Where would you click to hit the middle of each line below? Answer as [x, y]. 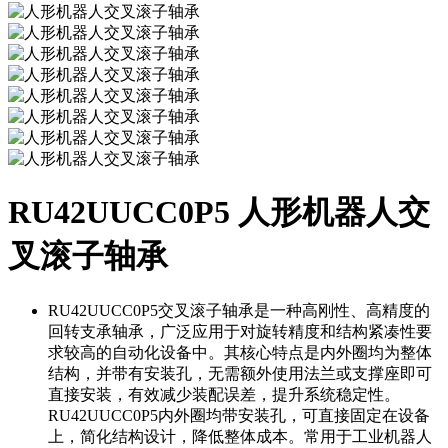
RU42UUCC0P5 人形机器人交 [219, 212]
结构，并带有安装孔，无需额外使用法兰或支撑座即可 [240, 373]
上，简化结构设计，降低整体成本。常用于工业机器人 [240, 436]
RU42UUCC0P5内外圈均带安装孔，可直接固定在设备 [239, 415]
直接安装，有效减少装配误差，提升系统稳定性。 [224, 394]
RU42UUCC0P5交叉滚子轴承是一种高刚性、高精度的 [239, 310]
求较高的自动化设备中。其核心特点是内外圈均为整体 [240, 352]
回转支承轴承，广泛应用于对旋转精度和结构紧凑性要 [240, 331]
